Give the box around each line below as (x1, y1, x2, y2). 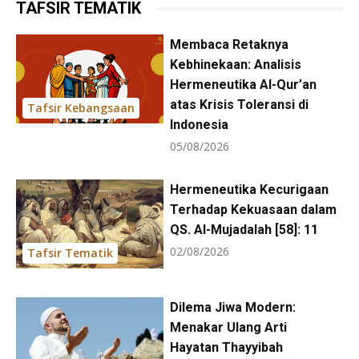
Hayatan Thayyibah (169, 339, 283, 355)
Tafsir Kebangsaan (27, 99, 135, 115)
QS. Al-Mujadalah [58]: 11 (169, 222, 318, 238)
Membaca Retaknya (169, 37, 288, 53)
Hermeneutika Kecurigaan (169, 182, 329, 198)
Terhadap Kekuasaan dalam (169, 202, 337, 218)
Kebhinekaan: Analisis (169, 57, 301, 73)
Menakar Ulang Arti (169, 319, 287, 335)
